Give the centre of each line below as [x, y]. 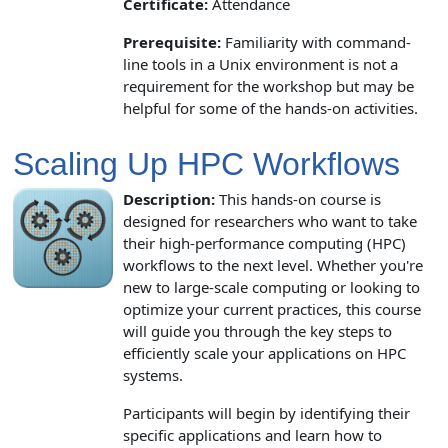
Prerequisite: [171, 41]
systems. [153, 374]
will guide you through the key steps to [257, 330]
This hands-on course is [298, 198]
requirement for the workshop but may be [268, 85]
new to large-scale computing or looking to [271, 286]
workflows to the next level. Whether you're [273, 264]
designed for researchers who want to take [270, 220]
